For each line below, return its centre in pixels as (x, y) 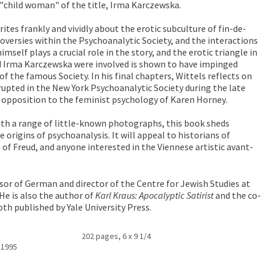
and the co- (237, 195)
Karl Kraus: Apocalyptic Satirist (155, 195)
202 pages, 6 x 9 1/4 (117, 236)
